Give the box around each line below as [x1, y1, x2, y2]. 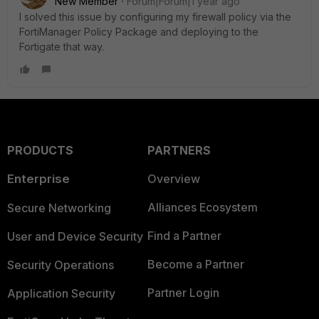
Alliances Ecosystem [147, 200, 258, 214]
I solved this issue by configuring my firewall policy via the [19, 11, 291, 23]
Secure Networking [7, 201, 111, 215]
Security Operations [7, 258, 114, 272]
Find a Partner [147, 229, 221, 243]
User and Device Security [7, 229, 143, 244]
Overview [147, 172, 200, 186]
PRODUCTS [7, 143, 73, 157]
